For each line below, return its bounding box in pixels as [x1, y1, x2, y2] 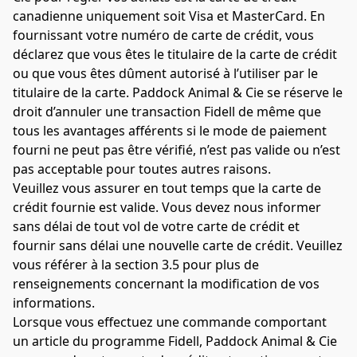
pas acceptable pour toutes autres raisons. [13, 159, 271, 178]
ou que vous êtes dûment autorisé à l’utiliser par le [13, 64, 318, 82]
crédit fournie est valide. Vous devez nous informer [13, 198, 321, 216]
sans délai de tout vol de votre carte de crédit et [13, 217, 300, 235]
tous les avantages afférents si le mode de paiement [13, 121, 327, 139]
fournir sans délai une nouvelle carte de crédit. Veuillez [13, 236, 343, 254]
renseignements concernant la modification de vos [13, 274, 320, 292]
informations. [13, 293, 95, 312]
